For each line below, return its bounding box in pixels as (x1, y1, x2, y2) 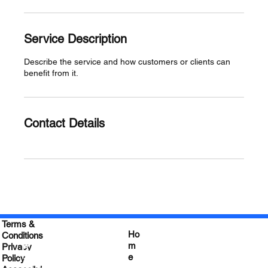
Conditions (1, 230, 43, 240)
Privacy (1, 241, 32, 252)
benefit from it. (24, 68, 78, 78)
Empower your (21, 237, 118, 255)
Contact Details (24, 116, 105, 131)
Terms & (1, 218, 35, 229)
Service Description (24, 32, 127, 47)
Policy (1, 252, 31, 263)
